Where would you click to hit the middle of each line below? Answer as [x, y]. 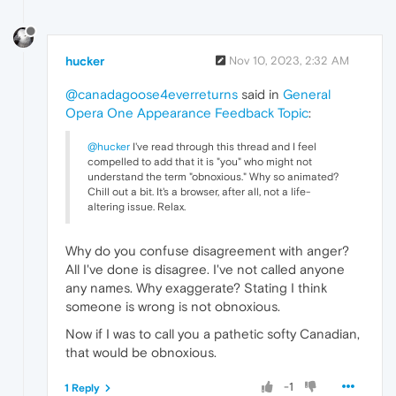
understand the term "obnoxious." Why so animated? [213, 176]
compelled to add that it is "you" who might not [200, 161]
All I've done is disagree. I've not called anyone [205, 269]
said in [260, 94]
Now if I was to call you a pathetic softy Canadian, [213, 333]
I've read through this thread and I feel [223, 146]
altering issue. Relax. [137, 206]
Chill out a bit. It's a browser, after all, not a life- [199, 191]
